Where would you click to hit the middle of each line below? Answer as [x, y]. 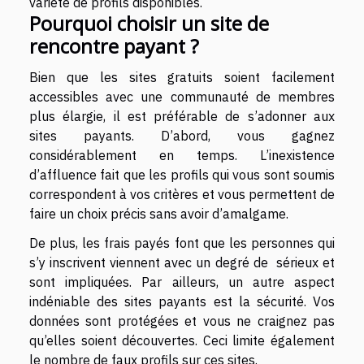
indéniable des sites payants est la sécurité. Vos [182, 301]
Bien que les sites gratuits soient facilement [182, 77]
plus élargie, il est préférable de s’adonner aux [182, 116]
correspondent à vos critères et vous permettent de [182, 194]
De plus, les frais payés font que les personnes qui [182, 243]
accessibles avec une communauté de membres [182, 97]
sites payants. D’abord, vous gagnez [182, 136]
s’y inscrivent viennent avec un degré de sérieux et [182, 262]
